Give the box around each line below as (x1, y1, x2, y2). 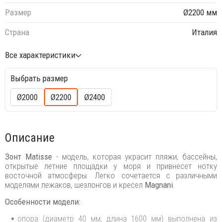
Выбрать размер (10, 73, 68, 83)
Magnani (145, 179, 173, 190)
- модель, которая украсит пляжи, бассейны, (52, 151, 217, 162)
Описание (5, 130, 55, 145)
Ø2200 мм (183, 7, 217, 18)
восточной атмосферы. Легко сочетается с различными (5, 170, 217, 180)
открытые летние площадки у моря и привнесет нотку (5, 161, 217, 171)
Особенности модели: (5, 196, 80, 207)
